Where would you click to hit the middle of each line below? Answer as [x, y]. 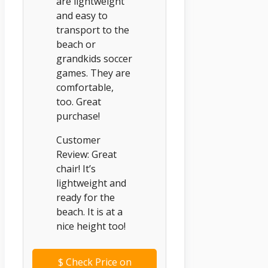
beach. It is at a [89, 211]
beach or [76, 44]
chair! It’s [76, 168]
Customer [78, 140]
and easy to [82, 15]
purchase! [78, 116]
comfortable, [85, 87]
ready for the [86, 197]
